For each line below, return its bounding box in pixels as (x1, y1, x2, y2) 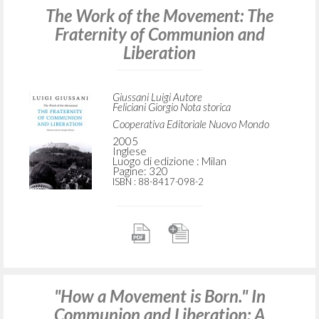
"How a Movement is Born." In (53, 286, 266, 307)
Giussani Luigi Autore (112, 90, 202, 104)
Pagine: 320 (112, 164, 168, 178)
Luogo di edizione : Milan (112, 155, 226, 168)
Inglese (112, 145, 147, 158)
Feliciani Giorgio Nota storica (112, 100, 231, 114)
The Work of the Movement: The (46, 5, 273, 26)
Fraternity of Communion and (54, 23, 265, 45)
